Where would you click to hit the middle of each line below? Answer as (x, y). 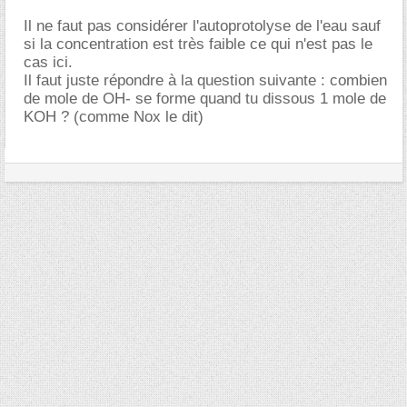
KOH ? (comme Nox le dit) (114, 116)
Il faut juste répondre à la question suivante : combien (205, 80)
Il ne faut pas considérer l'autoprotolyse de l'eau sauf (202, 25)
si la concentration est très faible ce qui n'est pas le (198, 44)
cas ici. (48, 62)
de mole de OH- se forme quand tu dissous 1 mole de (205, 98)
